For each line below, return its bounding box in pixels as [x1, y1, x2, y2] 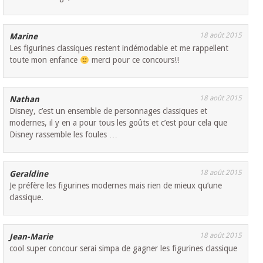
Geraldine [9, 169, 49, 179]
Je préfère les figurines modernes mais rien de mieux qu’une [9, 181, 222, 191]
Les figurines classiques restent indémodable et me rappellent [9, 43, 229, 53]
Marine [9, 32, 38, 42]
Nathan [9, 95, 40, 104]
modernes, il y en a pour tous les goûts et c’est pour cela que [9, 118, 228, 128]
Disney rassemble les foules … [9, 130, 118, 140]
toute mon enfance [9, 55, 80, 65]
